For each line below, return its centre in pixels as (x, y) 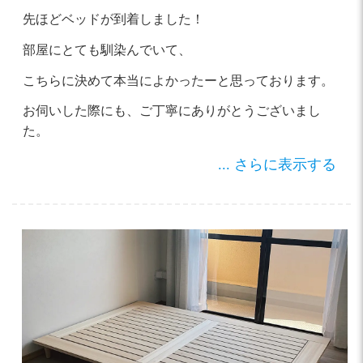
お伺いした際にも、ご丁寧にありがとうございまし (171, 111)
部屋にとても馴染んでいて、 (107, 49)
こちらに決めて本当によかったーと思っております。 (178, 80)
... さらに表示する (278, 164)
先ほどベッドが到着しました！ (113, 19)
